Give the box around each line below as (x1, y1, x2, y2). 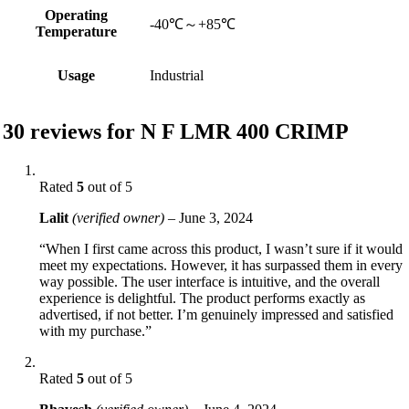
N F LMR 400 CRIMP (141, 119, 349, 143)
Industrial (150, 68, 204, 84)
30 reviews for (3, 119, 141, 143)
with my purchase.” (39, 322, 152, 339)
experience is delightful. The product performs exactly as (39, 289, 365, 306)
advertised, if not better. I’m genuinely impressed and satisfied (39, 306, 393, 322)
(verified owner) (72, 209, 164, 225)
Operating (44, 7, 108, 24)
